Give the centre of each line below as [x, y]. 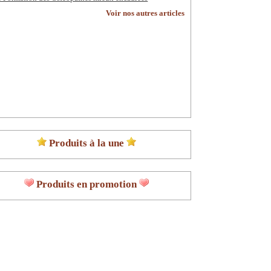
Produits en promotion [86, 184]
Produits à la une [86, 143]
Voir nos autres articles [145, 13]
